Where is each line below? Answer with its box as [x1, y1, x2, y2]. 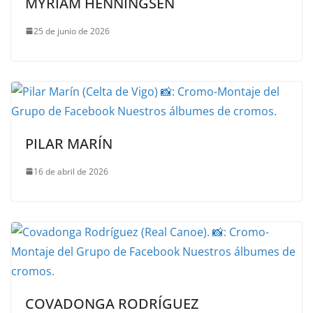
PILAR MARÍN [25, 133, 112, 153]
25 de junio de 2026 [34, 24, 110, 37]
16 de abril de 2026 [34, 165, 108, 177]
